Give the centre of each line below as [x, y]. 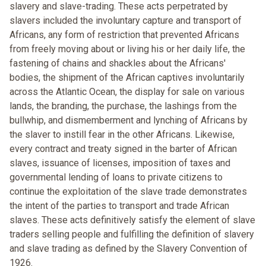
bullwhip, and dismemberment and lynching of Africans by [129, 121]
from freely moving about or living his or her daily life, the [127, 49]
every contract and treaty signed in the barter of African [123, 149]
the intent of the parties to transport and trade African [119, 206]
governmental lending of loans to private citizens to [116, 178]
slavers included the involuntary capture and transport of [126, 21]
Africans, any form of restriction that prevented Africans [124, 35]
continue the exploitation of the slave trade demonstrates [128, 192]
